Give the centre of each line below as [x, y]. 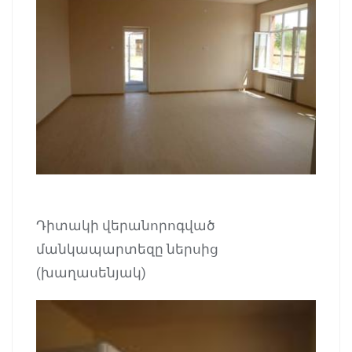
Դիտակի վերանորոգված [126, 225]
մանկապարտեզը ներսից [127, 249]
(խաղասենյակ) [91, 272]
